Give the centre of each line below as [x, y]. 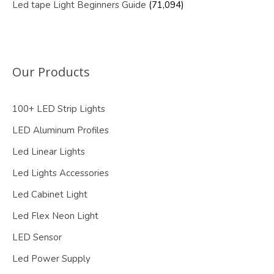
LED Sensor [37, 238]
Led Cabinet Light [50, 195]
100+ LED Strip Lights [59, 109]
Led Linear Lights [49, 152]
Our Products [51, 72]
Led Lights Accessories [61, 173]
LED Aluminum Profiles [61, 131]
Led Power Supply [51, 259]
